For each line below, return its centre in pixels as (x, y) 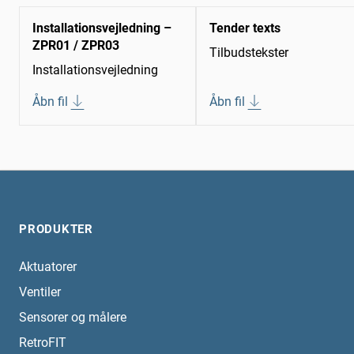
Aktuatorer (48, 267)
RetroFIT (43, 343)
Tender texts (245, 28)
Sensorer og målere (73, 318)
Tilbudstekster (249, 53)
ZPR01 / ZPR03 (76, 46)
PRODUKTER (56, 230)
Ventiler (40, 292)
